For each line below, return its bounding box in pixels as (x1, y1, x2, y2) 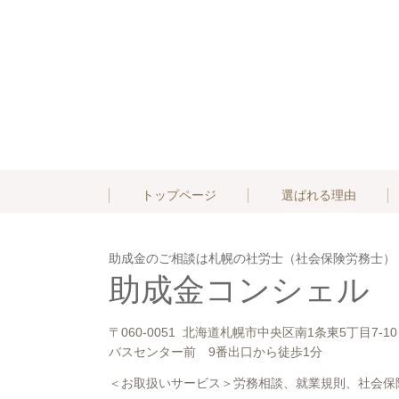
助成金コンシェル (109, 272, 370, 308)
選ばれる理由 (281, 187, 356, 203)
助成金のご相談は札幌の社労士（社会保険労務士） (109, 251, 395, 265)
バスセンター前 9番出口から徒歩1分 (109, 344, 322, 359)
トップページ (141, 187, 216, 203)
